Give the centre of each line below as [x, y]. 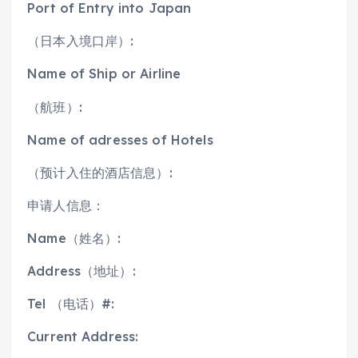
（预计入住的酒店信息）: [100, 172]
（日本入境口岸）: [81, 41]
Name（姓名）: [74, 238]
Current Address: [83, 337]
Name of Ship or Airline [104, 74]
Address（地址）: [82, 270]
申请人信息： [66, 205]
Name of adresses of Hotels [120, 139]
